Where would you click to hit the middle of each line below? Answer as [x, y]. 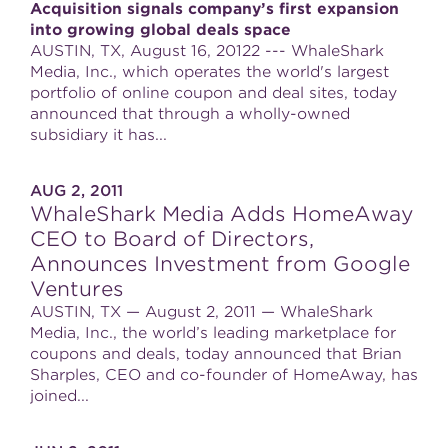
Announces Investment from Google [220, 264]
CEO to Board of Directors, [172, 239]
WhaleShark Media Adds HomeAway [221, 214]
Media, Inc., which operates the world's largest [209, 72]
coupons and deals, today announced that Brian [216, 354]
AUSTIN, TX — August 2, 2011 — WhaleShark [201, 312]
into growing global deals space [160, 30]
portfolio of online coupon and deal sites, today [213, 93]
